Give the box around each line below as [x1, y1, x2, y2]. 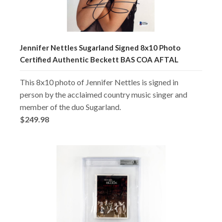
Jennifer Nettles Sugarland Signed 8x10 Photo [20, 43, 180, 52]
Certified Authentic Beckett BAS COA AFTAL [20, 55, 178, 64]
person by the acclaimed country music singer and [20, 89, 187, 99]
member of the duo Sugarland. [20, 102, 121, 111]
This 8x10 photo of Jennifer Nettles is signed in [20, 77, 178, 87]
